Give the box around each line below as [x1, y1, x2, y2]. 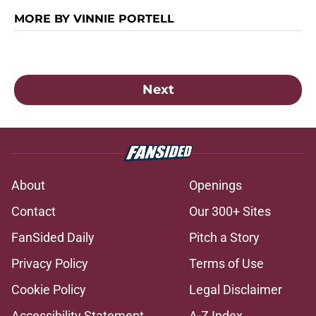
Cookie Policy [11, 282, 86, 298]
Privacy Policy [11, 256, 88, 272]
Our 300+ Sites [189, 204, 271, 219]
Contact [11, 204, 56, 219]
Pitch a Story [189, 230, 260, 245]
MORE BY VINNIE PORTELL [14, 12, 174, 26]
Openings [189, 178, 242, 193]
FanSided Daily [11, 230, 95, 245]
